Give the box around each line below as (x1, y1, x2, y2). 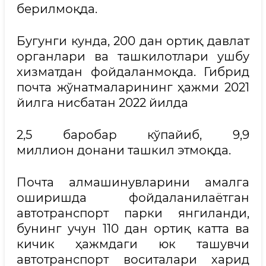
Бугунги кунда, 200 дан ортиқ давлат (17, 34, 249, 48)
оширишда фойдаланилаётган (17, 191, 249, 205)
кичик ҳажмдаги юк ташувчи (17, 237, 249, 251)
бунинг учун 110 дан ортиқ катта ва (17, 221, 249, 236)
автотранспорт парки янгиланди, (17, 206, 249, 220)
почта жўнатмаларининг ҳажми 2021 (17, 80, 249, 94)
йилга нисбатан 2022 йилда (17, 96, 191, 110)
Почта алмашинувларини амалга (17, 175, 249, 189)
